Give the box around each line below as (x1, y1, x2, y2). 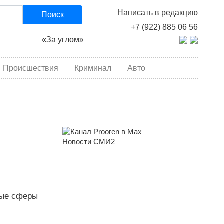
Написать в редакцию (117, 8, 198, 17)
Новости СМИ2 (62, 138, 115, 146)
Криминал (74, 64, 111, 72)
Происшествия (3, 64, 58, 72)
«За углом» (42, 35, 84, 44)
